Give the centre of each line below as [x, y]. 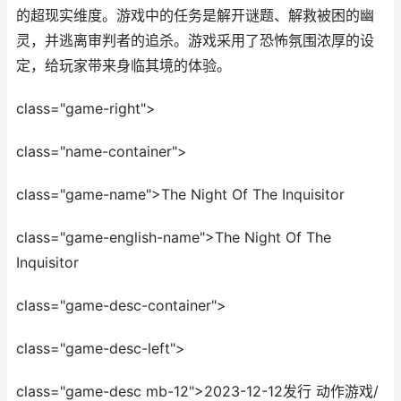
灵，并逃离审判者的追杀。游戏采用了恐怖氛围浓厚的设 [195, 41]
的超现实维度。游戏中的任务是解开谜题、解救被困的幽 [195, 16]
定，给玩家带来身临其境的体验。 [124, 66]
